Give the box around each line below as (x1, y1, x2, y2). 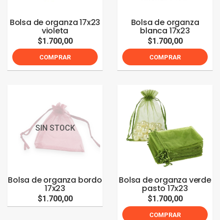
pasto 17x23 (142, 183, 188, 194)
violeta (41, 25, 69, 36)
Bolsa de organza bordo (8, 174, 102, 186)
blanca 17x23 (140, 25, 190, 36)
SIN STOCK (35, 123, 75, 133)
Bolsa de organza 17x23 (9, 17, 101, 28)
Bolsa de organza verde (119, 174, 211, 186)
